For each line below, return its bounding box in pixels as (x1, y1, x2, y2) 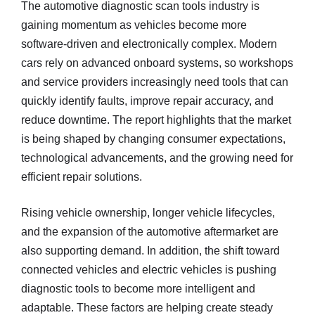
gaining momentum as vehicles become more (21, 19, 247, 31)
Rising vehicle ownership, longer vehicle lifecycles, (21, 207, 275, 219)
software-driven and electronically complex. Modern (21, 38, 277, 50)
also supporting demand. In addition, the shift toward (21, 245, 280, 257)
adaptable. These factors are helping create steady (21, 302, 273, 314)
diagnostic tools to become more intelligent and (21, 283, 255, 295)
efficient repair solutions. (21, 171, 142, 183)
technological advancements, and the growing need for (21, 152, 293, 164)
